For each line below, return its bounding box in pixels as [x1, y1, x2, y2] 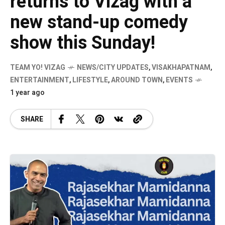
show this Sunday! [10, 30, 155, 56]
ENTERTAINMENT [10, 75, 69, 85]
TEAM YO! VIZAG [10, 62, 65, 73]
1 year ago [10, 87, 45, 98]
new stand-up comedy [10, 9, 188, 36]
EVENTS [166, 75, 193, 85]
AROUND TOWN [111, 75, 163, 85]
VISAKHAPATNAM [152, 62, 210, 73]
